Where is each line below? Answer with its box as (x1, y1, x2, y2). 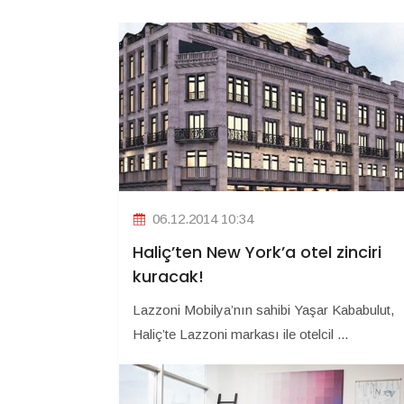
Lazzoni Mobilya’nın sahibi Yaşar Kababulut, (133, 302, 394, 318)
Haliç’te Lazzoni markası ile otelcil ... (133, 326, 348, 343)
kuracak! (133, 265, 204, 289)
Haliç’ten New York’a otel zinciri (133, 241, 381, 264)
